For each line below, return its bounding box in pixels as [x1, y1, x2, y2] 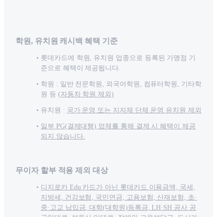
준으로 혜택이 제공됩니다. [41, 64, 121, 72]
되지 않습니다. [41, 133, 85, 140]
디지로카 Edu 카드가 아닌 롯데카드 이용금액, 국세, [41, 184, 195, 191]
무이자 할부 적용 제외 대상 [15, 166, 108, 175]
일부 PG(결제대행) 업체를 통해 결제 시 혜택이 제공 [41, 123, 196, 130]
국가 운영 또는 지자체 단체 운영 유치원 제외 [66, 107, 201, 114]
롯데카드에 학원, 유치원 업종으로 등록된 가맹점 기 [41, 54, 196, 62]
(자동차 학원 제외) [58, 91, 114, 98]
